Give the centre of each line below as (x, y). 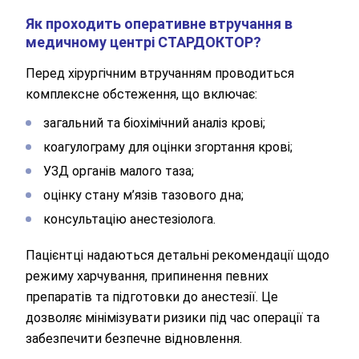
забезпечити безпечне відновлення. (134, 338)
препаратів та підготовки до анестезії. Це (152, 296)
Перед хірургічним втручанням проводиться (160, 73)
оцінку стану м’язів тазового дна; (143, 195)
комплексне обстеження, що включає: (141, 94)
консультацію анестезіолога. (129, 219)
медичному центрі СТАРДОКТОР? (143, 42)
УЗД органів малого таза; (119, 171)
